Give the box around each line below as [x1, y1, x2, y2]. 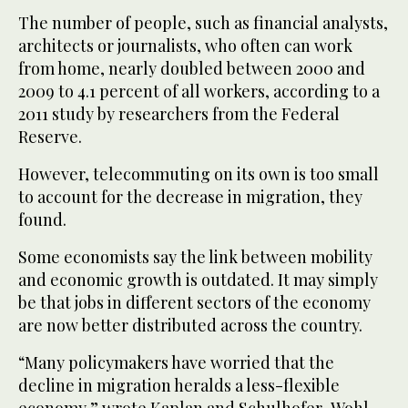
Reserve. [18, 125, 82, 148]
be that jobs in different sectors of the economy [18, 291, 371, 313]
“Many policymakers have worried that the [18, 351, 334, 373]
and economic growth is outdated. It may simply [18, 268, 378, 291]
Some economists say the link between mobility [18, 245, 372, 268]
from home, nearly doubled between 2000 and [18, 56, 365, 79]
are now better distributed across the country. [18, 313, 362, 336]
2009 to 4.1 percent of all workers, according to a [18, 79, 380, 102]
